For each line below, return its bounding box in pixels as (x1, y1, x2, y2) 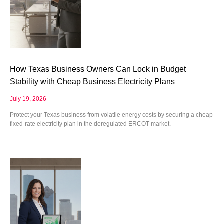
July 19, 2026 (10, 95, 46, 102)
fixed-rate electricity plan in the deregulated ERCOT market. (10, 120, 171, 127)
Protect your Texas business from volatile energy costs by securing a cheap (10, 111, 213, 118)
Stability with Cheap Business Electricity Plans (10, 77, 175, 86)
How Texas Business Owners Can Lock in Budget (10, 64, 186, 73)
